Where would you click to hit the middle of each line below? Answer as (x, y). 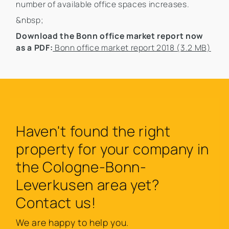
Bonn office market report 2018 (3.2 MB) (132, 47)
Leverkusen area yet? (88, 184)
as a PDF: (35, 47)
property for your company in (112, 148)
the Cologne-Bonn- (81, 166)
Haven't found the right (93, 131)
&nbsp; (30, 20)
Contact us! (56, 202)
